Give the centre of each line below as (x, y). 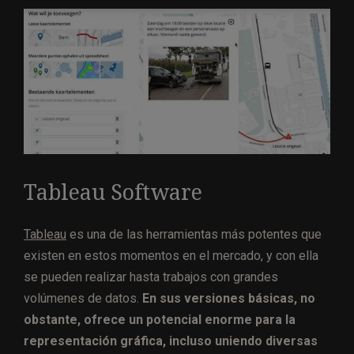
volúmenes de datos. (81, 299)
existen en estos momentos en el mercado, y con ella (171, 256)
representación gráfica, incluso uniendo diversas (171, 341)
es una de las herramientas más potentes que (194, 235)
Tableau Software (113, 193)
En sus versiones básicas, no (227, 299)
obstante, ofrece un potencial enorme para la (160, 320)
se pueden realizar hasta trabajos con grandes (151, 277)
